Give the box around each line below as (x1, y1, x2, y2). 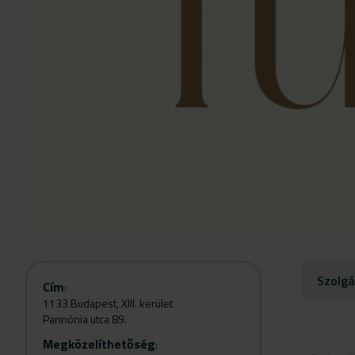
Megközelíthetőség (43, 334, 155, 353)
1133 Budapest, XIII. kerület (43, 295, 173, 311)
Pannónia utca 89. (43, 311, 127, 327)
